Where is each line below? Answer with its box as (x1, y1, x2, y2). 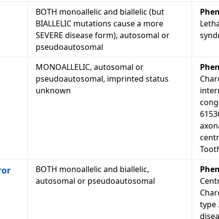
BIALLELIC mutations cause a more (36, 18, 163, 29)
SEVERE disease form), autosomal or (36, 30, 170, 41)
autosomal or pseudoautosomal (36, 175, 155, 186)
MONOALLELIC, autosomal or (36, 62, 144, 72)
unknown (36, 85, 71, 96)
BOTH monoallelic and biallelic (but (36, 6, 164, 17)
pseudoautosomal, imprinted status (36, 73, 169, 84)
